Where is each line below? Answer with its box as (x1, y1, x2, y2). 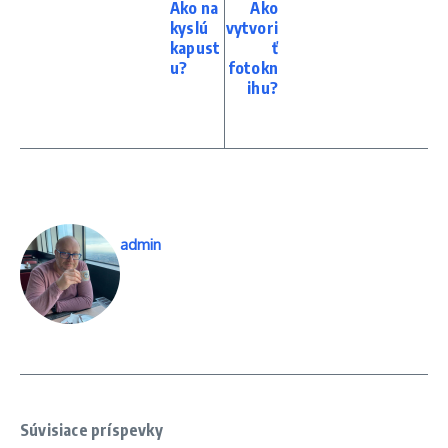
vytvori (225, 17, 278, 38)
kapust (170, 37, 221, 58)
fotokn (227, 57, 278, 78)
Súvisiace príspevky (20, 419, 163, 440)
